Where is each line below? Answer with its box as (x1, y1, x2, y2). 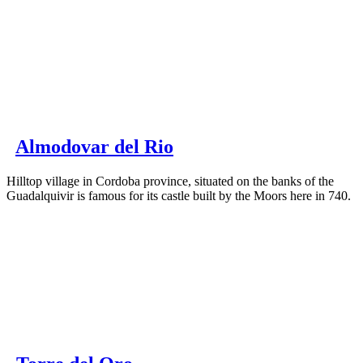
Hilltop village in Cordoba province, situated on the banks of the (6, 173, 334, 188)
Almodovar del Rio (15, 136, 173, 158)
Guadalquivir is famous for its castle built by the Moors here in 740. (6, 188, 351, 203)
